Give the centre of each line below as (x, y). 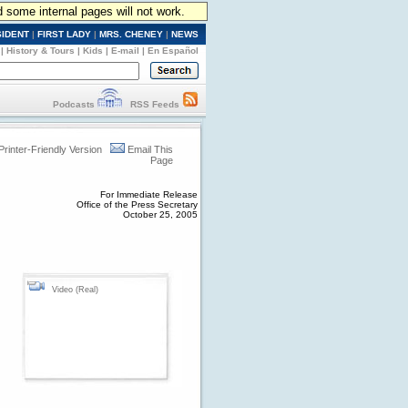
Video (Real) (75, 290)
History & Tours (41, 51)
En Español (173, 51)
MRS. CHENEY (131, 34)
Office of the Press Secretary (137, 204)
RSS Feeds (155, 104)
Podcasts (74, 104)
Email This (150, 149)
